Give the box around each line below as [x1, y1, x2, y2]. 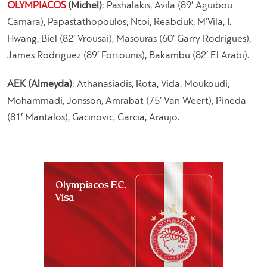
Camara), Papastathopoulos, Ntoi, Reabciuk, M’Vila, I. [7, 17, 231, 27]
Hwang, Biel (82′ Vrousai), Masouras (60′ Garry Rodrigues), [7, 33, 251, 44]
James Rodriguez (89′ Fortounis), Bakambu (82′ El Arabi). [7, 50, 249, 61]
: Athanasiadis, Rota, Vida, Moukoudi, [72, 79, 229, 89]
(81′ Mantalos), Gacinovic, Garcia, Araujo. [7, 112, 179, 123]
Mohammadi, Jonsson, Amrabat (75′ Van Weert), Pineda [7, 95, 246, 106]
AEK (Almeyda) [7, 79, 72, 89]
